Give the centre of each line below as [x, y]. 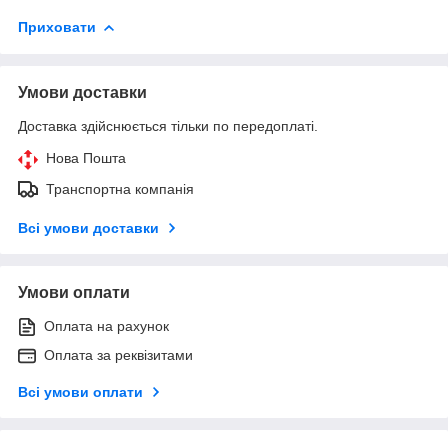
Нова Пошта [86, 157]
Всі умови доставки [88, 227]
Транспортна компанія [120, 188]
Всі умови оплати [80, 391]
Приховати [57, 26]
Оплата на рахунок [106, 325]
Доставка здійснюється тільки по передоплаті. [168, 125]
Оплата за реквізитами [118, 354]
